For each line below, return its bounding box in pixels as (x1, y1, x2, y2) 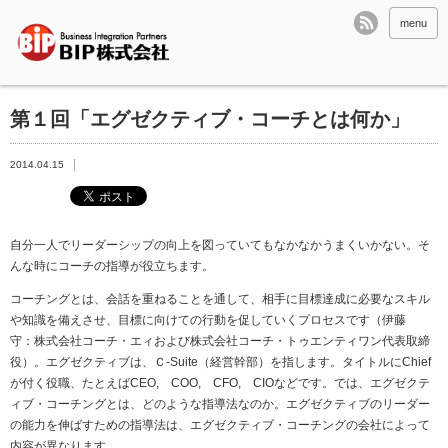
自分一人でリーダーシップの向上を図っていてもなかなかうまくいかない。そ (10, 238, 430, 253)
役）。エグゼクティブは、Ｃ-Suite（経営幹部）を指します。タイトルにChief (10, 355, 431, 370)
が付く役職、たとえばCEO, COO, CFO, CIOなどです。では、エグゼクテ (10, 376, 430, 391)
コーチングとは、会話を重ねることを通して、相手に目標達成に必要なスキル (10, 292, 430, 307)
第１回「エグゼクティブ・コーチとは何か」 (10, 108, 410, 131)
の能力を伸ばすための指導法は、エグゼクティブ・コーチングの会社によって (10, 418, 430, 433)
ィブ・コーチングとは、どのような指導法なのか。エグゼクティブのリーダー (10, 397, 430, 412)
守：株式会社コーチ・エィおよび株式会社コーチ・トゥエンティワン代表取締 (10, 334, 430, 349)
